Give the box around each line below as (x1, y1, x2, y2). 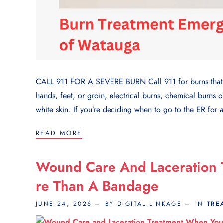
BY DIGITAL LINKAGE (105, 199, 182, 209)
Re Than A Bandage (36, 176, 159, 197)
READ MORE (36, 128, 82, 138)
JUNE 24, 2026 (36, 199, 92, 209)
